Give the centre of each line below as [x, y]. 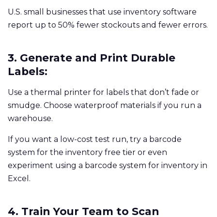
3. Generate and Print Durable [92, 57]
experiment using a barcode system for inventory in [108, 165]
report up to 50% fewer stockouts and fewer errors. [108, 25]
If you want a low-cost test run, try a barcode [95, 139]
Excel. [19, 178]
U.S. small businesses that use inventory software [102, 12]
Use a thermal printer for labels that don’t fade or [103, 92]
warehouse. [30, 118]
